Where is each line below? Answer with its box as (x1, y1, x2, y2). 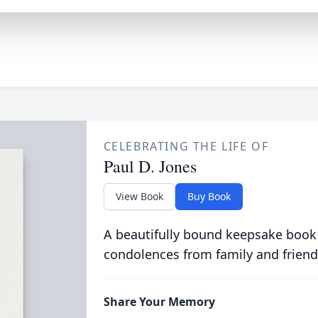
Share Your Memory (103, 294, 215, 309)
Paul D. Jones (103, 155, 197, 177)
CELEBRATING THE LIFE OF (103, 138, 269, 154)
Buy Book (187, 190, 231, 203)
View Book (115, 190, 163, 203)
